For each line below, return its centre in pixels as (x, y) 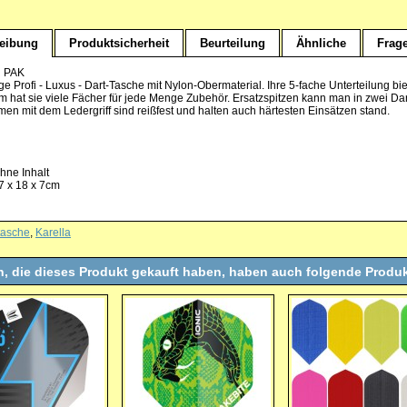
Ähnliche (321, 44)
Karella (53, 233)
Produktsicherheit (119, 44)
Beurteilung (233, 44)
